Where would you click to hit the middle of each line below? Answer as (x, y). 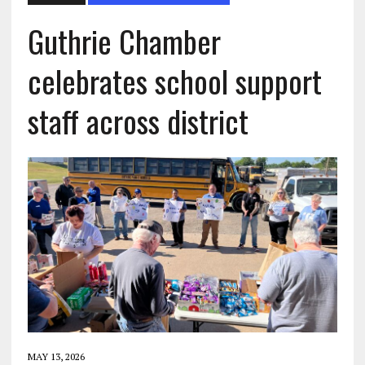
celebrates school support (174, 81)
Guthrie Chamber (124, 41)
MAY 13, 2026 (56, 356)
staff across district (138, 121)
